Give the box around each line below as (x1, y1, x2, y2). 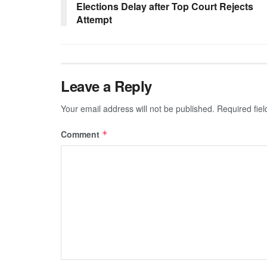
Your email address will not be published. (61, 102, 215, 114)
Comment (61, 128, 102, 140)
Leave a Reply (61, 75, 152, 96)
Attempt (76, 12, 112, 26)
